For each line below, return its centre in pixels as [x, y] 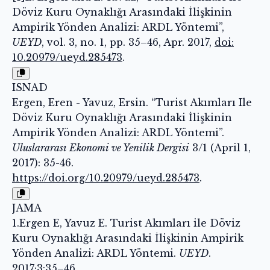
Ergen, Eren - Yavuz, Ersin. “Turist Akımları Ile [132, 102]
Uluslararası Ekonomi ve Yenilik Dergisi [101, 147]
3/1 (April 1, [220, 147]
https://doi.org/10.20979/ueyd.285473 [106, 177]
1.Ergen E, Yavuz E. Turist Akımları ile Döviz [126, 223]
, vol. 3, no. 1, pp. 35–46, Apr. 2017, [128, 42]
